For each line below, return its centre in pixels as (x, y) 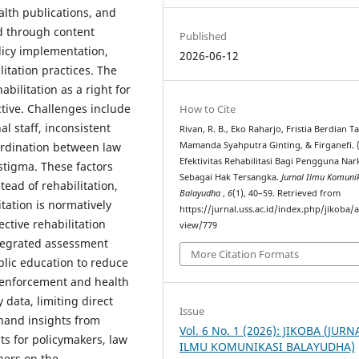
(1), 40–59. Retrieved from (287, 194)
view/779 (199, 226)
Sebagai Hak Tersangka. (231, 177)
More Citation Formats (245, 254)
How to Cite (208, 109)
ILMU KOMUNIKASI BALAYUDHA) (268, 346)
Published (204, 36)
